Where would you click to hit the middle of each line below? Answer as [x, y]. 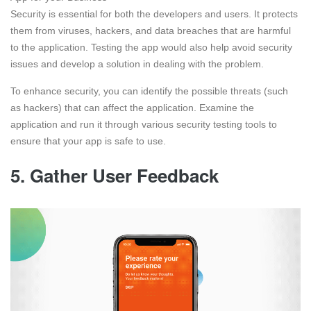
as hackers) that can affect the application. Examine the [132, 108]
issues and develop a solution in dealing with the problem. [137, 64]
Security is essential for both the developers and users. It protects [154, 14]
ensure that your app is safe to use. [88, 141]
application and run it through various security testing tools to [144, 125]
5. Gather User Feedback [115, 176]
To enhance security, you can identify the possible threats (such [149, 91]
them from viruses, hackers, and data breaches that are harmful [151, 31]
